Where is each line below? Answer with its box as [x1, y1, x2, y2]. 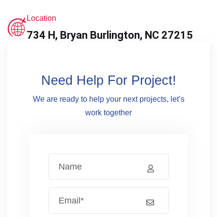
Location [27, 14, 56, 22]
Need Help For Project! [41, 73, 176, 88]
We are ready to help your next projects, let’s [32, 94, 185, 103]
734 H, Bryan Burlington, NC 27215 [27, 29, 193, 41]
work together [85, 108, 132, 117]
